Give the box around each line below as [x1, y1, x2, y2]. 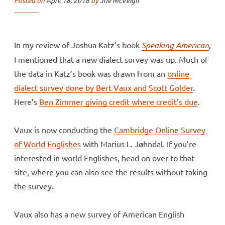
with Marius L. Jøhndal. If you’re [81, 138, 196, 149]
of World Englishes [14, 138, 81, 149]
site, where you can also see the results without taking [14, 166, 207, 177]
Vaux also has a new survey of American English [14, 208, 184, 219]
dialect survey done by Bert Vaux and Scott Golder [14, 82, 193, 92]
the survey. [14, 180, 54, 191]
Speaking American [142, 39, 209, 50]
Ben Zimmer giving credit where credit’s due [39, 96, 198, 106]
